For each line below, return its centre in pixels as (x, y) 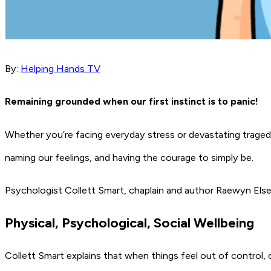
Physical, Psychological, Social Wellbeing (131, 223)
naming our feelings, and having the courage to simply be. (130, 157)
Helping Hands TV (60, 69)
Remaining (29, 102)
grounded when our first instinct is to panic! (157, 102)
